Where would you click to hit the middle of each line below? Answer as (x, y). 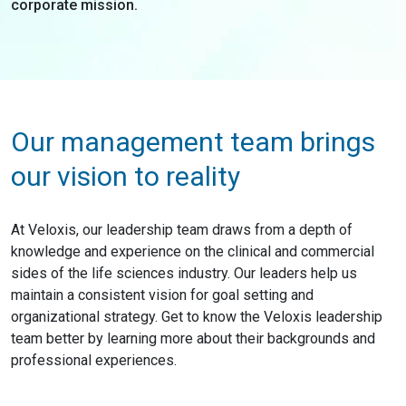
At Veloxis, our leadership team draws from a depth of (182, 230)
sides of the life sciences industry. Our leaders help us (184, 273)
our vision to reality (126, 176)
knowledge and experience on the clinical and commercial (193, 251)
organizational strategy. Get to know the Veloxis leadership (197, 317)
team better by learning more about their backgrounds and (193, 338)
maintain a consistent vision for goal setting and (162, 295)
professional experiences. (94, 360)
